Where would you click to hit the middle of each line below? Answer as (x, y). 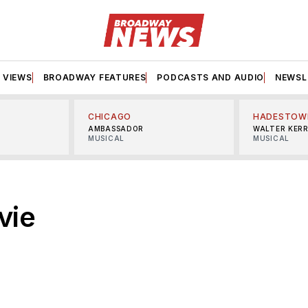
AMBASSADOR (116, 128)
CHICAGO (110, 116)
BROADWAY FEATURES (95, 77)
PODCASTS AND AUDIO (211, 77)
